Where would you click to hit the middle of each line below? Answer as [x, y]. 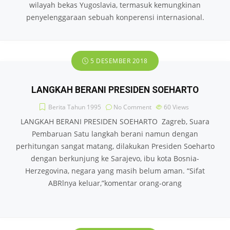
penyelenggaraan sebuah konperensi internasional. [115, 17]
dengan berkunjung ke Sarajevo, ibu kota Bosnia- [115, 158]
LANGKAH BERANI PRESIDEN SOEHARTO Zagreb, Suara [115, 121]
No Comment [132, 107]
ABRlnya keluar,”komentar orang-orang [115, 183]
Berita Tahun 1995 [75, 107]
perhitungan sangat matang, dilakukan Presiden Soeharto [115, 146]
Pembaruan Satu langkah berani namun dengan [115, 134]
